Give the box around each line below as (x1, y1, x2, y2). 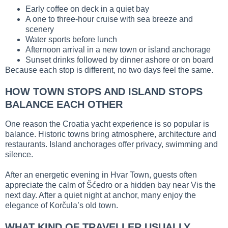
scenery (25, 25, 54, 34)
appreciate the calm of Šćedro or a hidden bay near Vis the (5, 181, 216, 190)
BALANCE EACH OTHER (5, 99, 123, 110)
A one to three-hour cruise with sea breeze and (25, 15, 193, 24)
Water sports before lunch (25, 35, 117, 44)
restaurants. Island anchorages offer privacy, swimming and (5, 140, 218, 149)
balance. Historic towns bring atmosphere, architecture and (5, 130, 216, 139)
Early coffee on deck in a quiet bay (25, 5, 149, 14)
